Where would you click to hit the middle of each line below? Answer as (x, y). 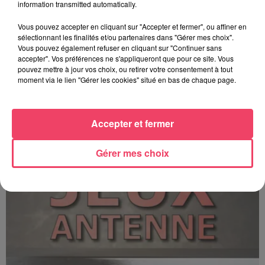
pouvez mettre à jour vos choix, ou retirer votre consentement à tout (125, 69)
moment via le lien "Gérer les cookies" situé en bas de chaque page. (127, 80)
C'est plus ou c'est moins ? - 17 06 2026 (79, 117)
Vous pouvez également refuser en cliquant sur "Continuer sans (120, 48)
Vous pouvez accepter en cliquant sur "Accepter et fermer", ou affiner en (132, 26)
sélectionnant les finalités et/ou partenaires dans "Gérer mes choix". (126, 37)
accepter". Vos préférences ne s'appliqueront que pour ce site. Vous (126, 58)
